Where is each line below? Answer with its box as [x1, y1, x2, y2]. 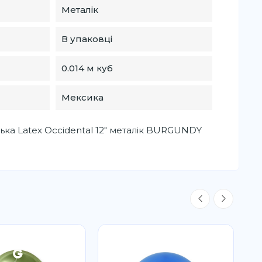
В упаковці [61, 33, 113, 44]
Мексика [61, 91, 104, 103]
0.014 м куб [61, 62, 113, 74]
